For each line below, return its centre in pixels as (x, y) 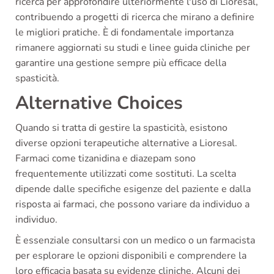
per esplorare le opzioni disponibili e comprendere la (131, 255)
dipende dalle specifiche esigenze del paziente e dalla (133, 189)
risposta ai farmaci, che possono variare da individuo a (132, 204)
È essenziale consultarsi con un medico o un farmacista (135, 240)
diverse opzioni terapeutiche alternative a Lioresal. (126, 143)
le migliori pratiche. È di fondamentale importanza (124, 32)
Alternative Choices (99, 103)
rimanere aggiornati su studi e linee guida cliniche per (133, 47)
